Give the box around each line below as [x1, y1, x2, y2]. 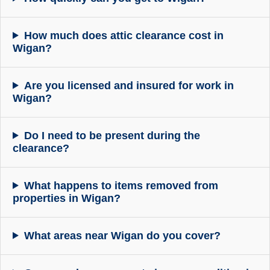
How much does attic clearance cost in [24, 29, 224, 42]
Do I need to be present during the [24, 129, 200, 142]
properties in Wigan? [13, 192, 121, 204]
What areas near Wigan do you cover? [24, 229, 221, 242]
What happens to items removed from [24, 179, 218, 192]
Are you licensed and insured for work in [24, 79, 234, 92]
